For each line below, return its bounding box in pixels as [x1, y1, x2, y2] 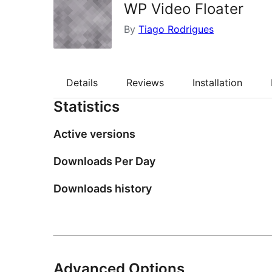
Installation [192, 76, 242, 89]
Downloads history [53, 182, 152, 195]
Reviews [126, 76, 164, 89]
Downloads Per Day [53, 155, 155, 168]
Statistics [53, 98, 120, 116]
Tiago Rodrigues [138, 23, 214, 35]
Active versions [53, 127, 135, 141]
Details [66, 76, 98, 89]
